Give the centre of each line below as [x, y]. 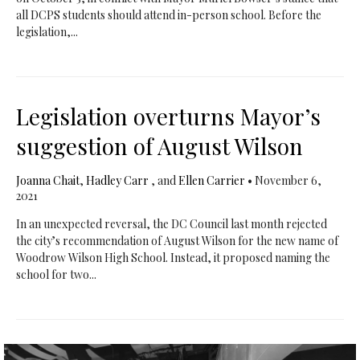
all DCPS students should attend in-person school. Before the [168, 15]
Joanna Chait [47, 180]
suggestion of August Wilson [159, 146]
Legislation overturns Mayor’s [168, 116]
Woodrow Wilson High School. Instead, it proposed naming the [173, 258]
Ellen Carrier [211, 180]
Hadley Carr [118, 180]
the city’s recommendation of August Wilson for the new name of [177, 241]
